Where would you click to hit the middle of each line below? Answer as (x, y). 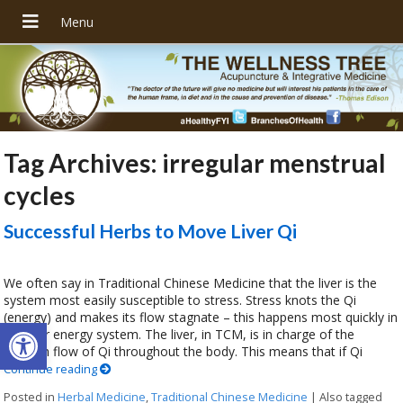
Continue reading (52, 369)
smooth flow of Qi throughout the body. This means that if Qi (184, 351)
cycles (40, 195)
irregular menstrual (274, 162)
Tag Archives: (83, 162)
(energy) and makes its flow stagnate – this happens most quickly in (201, 317)
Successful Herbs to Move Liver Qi (151, 230)
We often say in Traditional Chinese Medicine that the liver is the (191, 282)
